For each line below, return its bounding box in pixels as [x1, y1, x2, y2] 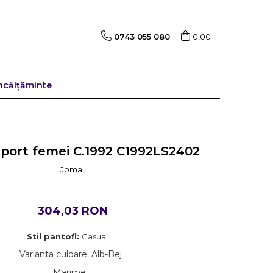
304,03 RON [38, 204, 108, 218]
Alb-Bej [91, 249, 122, 260]
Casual [82, 232, 110, 241]
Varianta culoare [19, 249, 87, 260]
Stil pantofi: [27, 232, 82, 241]
